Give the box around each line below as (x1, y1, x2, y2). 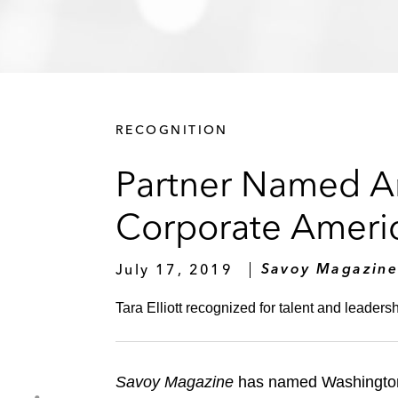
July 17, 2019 (115, 259, 234, 278)
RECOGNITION (115, 121, 228, 138)
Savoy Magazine (115, 373, 234, 392)
